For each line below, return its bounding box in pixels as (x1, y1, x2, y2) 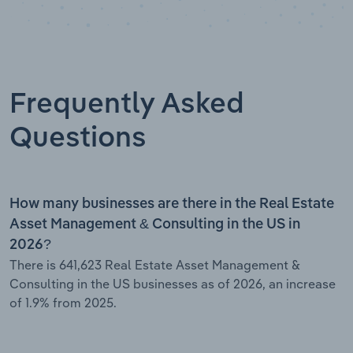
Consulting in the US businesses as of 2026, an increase (9, 275, 336, 292)
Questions (9, 124, 147, 153)
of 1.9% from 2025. (9, 294, 117, 310)
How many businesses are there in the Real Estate (9, 196, 334, 211)
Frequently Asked (9, 90, 244, 119)
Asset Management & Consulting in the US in (9, 217, 300, 232)
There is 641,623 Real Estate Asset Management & (9, 256, 300, 273)
